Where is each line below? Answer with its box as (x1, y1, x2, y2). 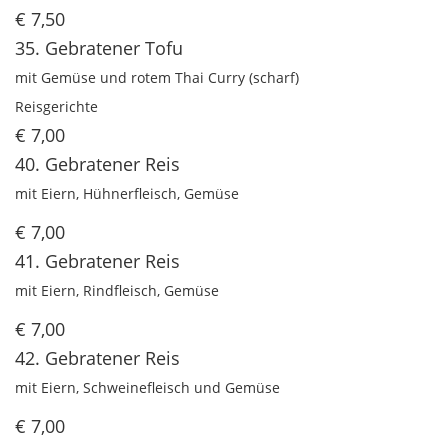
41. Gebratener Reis (15, 249, 180, 274)
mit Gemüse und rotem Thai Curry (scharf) (15, 68, 299, 88)
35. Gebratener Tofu (15, 36, 183, 61)
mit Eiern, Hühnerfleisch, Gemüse (15, 184, 239, 204)
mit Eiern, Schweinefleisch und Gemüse (15, 378, 280, 398)
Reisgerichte (15, 97, 98, 117)
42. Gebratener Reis (15, 346, 180, 371)
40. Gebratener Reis (15, 152, 180, 177)
